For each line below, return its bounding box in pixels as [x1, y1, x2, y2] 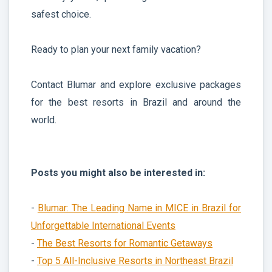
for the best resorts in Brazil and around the [31, 96, 241, 108]
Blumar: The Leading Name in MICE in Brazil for [37, 202, 242, 214]
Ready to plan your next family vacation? [31, 43, 201, 55]
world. [31, 114, 56, 126]
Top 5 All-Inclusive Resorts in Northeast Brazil [37, 254, 233, 267]
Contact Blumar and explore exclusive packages [31, 78, 241, 90]
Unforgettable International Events [31, 219, 175, 231]
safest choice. [31, 8, 91, 20]
